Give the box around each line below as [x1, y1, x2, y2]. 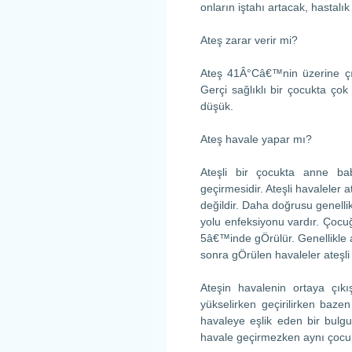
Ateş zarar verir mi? [200, 34, 298, 46]
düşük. [200, 100, 233, 112]
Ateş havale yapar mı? [200, 133, 312, 145]
